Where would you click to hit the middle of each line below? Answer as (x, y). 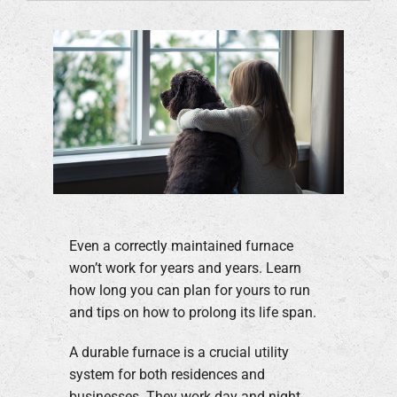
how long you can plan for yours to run (189, 290)
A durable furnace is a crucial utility (179, 352)
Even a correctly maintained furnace (181, 245)
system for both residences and (167, 374)
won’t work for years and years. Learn (185, 268)
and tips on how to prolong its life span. (192, 312)
